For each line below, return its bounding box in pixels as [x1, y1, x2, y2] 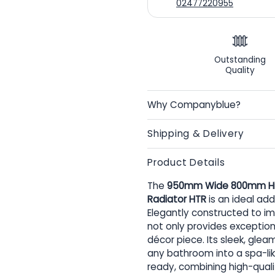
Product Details [147, 156, 225, 169]
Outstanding [214, 54, 266, 66]
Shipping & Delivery [147, 127, 244, 141]
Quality [225, 64, 255, 77]
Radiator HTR [147, 193, 206, 206]
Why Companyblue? [147, 98, 241, 112]
